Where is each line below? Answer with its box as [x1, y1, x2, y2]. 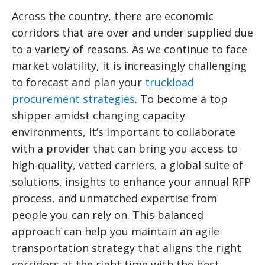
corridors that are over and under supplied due [12, 25, 253, 40]
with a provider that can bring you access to [12, 141, 238, 156]
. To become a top [135, 92, 228, 106]
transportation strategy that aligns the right [12, 241, 241, 256]
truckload [145, 75, 194, 90]
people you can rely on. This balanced [12, 208, 203, 222]
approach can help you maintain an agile [12, 224, 219, 239]
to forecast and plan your [12, 75, 145, 90]
